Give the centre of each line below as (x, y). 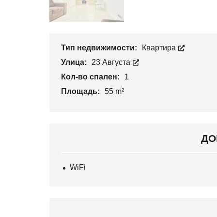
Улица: (75, 62)
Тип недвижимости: (100, 48)
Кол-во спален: (91, 77)
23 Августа (112, 62)
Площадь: (81, 92)
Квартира (160, 48)
